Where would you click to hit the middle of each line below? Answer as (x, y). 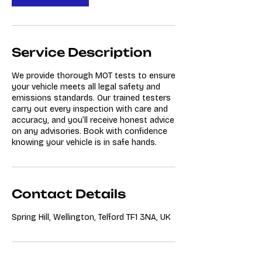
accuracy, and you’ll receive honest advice (93, 120)
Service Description (82, 52)
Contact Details (69, 194)
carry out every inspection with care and (90, 109)
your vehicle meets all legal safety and (86, 87)
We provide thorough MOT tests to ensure (94, 76)
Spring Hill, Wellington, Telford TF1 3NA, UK (91, 217)
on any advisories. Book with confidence (89, 131)
